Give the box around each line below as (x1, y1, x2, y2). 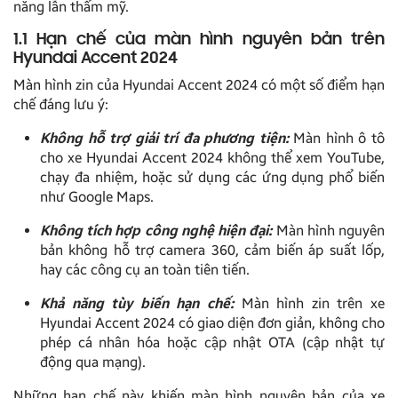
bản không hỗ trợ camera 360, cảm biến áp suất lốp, (40, 241, 385, 259)
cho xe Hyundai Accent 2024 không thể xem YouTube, (40, 148, 385, 166)
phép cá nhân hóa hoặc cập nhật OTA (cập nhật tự (40, 333, 385, 351)
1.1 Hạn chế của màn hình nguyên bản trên (13, 30, 385, 49)
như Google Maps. (40, 187, 154, 205)
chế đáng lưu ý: (13, 95, 108, 113)
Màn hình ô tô (288, 129, 386, 147)
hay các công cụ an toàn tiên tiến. (40, 260, 250, 278)
